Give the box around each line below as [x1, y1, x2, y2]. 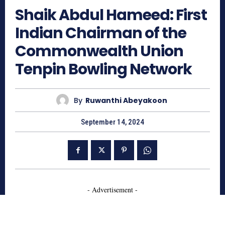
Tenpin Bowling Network [15, 59, 192, 80]
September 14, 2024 [81, 118, 144, 127]
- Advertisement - [87, 185, 138, 195]
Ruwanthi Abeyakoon [85, 95, 167, 105]
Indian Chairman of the [15, 23, 186, 44]
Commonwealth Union [15, 41, 183, 62]
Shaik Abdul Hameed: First [15, 5, 207, 26]
